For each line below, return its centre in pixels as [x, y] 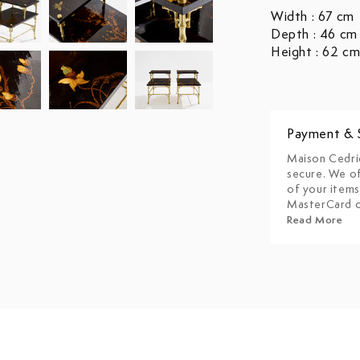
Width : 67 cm [313, 17]
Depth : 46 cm [314, 35]
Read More [315, 221]
